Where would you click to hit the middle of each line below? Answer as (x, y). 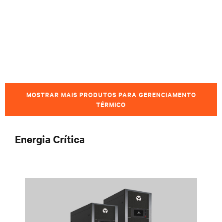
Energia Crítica (50, 139)
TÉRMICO (111, 104)
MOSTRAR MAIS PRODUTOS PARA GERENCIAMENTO (111, 94)
